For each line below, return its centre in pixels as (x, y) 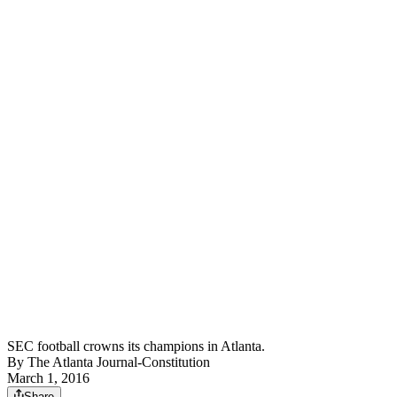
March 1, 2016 (48, 378)
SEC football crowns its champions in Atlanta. (136, 346)
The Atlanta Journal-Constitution (119, 362)
